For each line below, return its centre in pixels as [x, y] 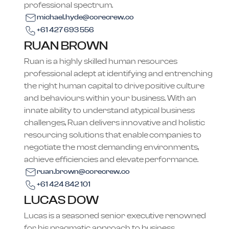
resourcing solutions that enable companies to [113, 135]
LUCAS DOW [61, 200]
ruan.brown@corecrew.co [83, 172]
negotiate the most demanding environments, [112, 147]
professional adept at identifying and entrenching [119, 74]
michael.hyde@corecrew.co [85, 17]
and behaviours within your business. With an [110, 98]
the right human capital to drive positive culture [114, 86]
